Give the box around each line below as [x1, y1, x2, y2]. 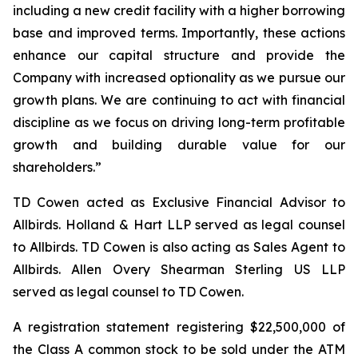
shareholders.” [13, 159, 101, 175]
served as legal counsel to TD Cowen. [13, 284, 244, 300]
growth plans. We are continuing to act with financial [13, 92, 345, 108]
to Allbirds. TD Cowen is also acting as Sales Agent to [13, 239, 345, 255]
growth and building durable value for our [13, 137, 345, 153]
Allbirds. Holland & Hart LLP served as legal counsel [13, 217, 345, 233]
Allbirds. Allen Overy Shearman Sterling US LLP [13, 261, 345, 277]
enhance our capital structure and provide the [13, 47, 345, 63]
